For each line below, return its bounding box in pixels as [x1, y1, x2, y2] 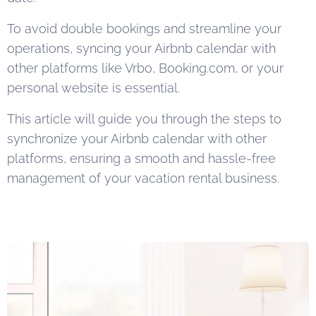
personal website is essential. [7, 80, 183, 95]
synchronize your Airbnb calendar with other [7, 131, 267, 146]
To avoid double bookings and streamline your [7, 21, 281, 36]
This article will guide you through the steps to [7, 111, 281, 126]
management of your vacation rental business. [7, 171, 279, 186]
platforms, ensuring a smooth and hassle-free [7, 151, 276, 166]
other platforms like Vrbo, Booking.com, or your [7, 61, 284, 75]
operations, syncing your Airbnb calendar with [7, 41, 276, 56]
